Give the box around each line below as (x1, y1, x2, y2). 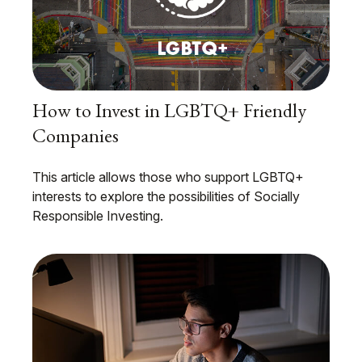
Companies (32, 123, 119, 149)
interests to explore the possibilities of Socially (32, 188, 300, 205)
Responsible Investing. (32, 208, 163, 225)
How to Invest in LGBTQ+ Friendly (32, 98, 306, 124)
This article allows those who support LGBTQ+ (32, 169, 304, 186)
